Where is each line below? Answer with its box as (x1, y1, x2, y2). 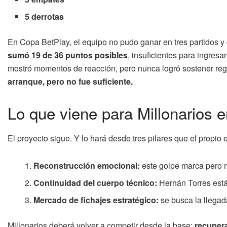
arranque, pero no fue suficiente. (8, 75, 133, 87)
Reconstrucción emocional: (33, 159, 140, 171)
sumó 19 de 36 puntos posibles (8, 49, 128, 61)
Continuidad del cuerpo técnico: (33, 176, 158, 188)
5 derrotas (25, 10, 64, 22)
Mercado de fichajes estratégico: (33, 194, 159, 206)
